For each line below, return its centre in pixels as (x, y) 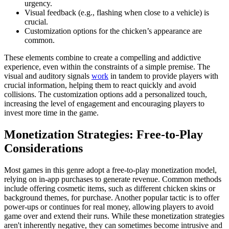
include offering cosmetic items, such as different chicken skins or (110, 188)
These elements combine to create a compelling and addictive (102, 58)
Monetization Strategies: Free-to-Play (104, 134)
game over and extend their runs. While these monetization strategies (114, 216)
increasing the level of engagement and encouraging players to (104, 104)
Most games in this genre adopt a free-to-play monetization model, (110, 170)
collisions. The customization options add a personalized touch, (106, 95)
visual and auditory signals (48, 76)
